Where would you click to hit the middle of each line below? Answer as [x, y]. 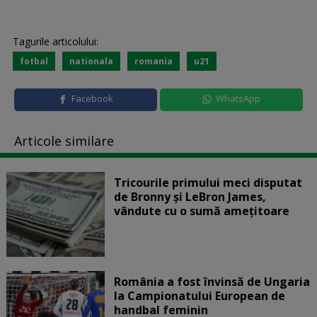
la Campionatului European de [199, 295]
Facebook [92, 98]
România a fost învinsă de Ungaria [212, 281]
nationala [91, 61]
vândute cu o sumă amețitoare [201, 211]
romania [153, 61]
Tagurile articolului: [55, 41]
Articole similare [64, 140]
